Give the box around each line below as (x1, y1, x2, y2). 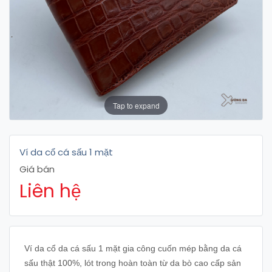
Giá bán (19, 163, 55, 175)
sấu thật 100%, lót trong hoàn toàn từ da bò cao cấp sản (24, 258, 241, 268)
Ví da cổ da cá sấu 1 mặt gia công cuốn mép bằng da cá (24, 243, 242, 253)
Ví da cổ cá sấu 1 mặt (19, 146, 113, 158)
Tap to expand (112, 100, 160, 110)
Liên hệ (19, 178, 81, 204)
